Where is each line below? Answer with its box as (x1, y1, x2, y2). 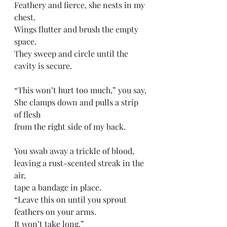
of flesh (14, 109, 43, 120)
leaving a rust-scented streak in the (14, 158, 146, 168)
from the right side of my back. (14, 121, 128, 132)
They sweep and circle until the (14, 48, 130, 59)
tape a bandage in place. (14, 182, 103, 193)
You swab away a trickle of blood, (14, 145, 136, 156)
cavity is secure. (14, 60, 72, 71)
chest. (14, 12, 35, 22)
